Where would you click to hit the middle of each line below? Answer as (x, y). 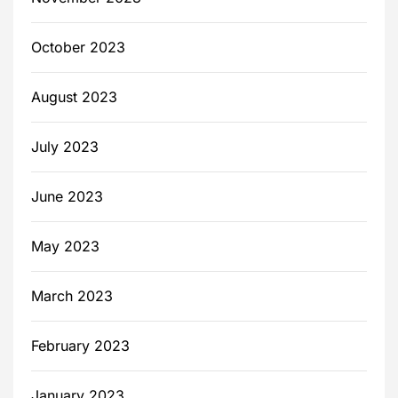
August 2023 (74, 97)
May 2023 (65, 247)
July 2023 (65, 147)
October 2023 (78, 48)
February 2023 (80, 346)
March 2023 (72, 296)
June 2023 (67, 197)
